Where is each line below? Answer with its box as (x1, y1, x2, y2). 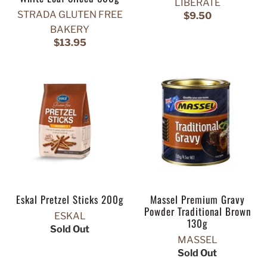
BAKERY (50, 24, 89, 36)
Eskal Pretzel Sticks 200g (15, 192, 124, 207)
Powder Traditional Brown (144, 204, 251, 219)
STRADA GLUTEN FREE (17, 9, 123, 21)
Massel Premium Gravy (150, 192, 245, 207)
